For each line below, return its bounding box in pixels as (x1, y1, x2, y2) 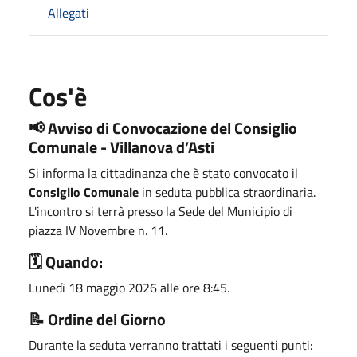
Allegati (48, 2, 89, 22)
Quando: (42, 249, 103, 274)
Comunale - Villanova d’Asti (29, 134, 214, 159)
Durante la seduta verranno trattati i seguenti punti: (29, 335, 312, 355)
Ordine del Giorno (45, 306, 166, 331)
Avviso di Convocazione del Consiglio (45, 115, 297, 140)
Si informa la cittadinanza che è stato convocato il (29, 163, 298, 182)
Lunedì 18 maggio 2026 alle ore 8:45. (29, 277, 229, 297)
